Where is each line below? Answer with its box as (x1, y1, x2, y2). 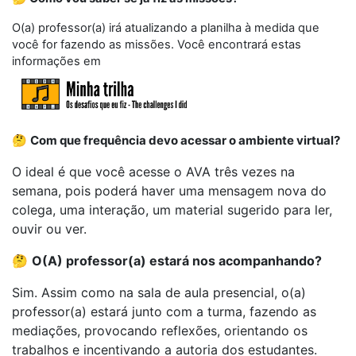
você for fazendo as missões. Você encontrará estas (12, 37, 301, 52)
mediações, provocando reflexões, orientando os (12, 323, 308, 339)
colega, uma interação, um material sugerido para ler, (12, 202, 332, 219)
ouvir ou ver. (12, 221, 87, 238)
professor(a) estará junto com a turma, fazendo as (12, 304, 316, 320)
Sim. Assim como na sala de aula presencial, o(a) (12, 284, 306, 301)
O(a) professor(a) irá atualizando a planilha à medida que (12, 21, 319, 36)
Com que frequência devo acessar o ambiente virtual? (30, 133, 340, 149)
